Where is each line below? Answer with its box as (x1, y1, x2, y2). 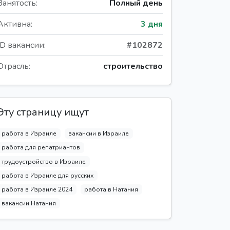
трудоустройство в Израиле (1, 157, 86, 166)
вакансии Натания (1, 199, 56, 208)
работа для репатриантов (1, 143, 80, 152)
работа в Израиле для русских (1, 171, 93, 180)
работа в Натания (84, 185, 139, 194)
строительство (103, 61, 163, 72)
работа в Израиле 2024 (1, 185, 72, 194)
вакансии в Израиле (68, 129, 129, 138)
